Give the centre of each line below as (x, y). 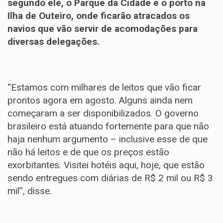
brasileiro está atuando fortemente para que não (108, 126)
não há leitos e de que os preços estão (88, 152)
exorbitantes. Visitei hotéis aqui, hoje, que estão (106, 165)
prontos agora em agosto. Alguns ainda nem (100, 100)
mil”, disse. (30, 191)
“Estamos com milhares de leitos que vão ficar (104, 87)
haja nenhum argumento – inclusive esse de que (108, 139)
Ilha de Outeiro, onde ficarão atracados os (99, 16)
